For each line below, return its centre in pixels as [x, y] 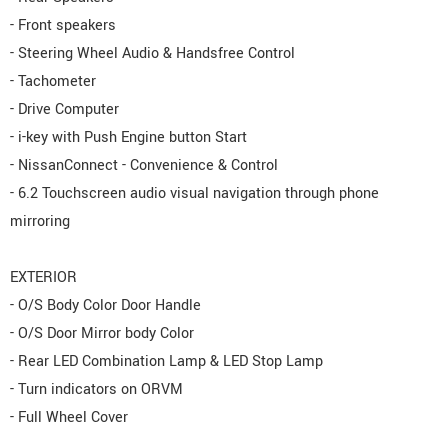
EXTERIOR [43, 277]
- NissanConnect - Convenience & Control [144, 165]
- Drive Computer [64, 109]
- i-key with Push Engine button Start [128, 137]
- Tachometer [53, 81]
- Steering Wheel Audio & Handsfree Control [152, 53]
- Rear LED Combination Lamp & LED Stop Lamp [166, 361]
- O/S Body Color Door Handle [105, 305]
